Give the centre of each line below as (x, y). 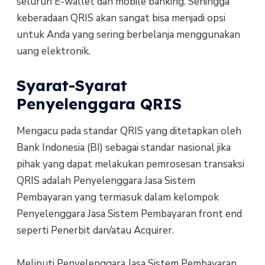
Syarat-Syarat (72, 85)
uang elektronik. (53, 51)
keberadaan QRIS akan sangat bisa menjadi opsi (121, 18)
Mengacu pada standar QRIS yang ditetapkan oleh (129, 131)
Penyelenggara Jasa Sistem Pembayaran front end (129, 214)
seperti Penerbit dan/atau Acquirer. (95, 230)
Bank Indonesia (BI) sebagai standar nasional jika (123, 147)
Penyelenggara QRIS (99, 104)
